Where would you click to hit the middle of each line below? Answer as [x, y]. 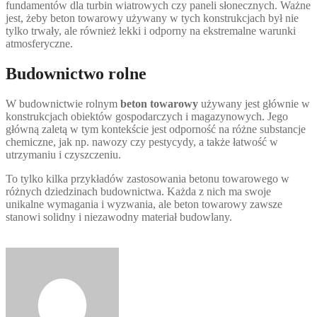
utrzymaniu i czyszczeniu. [63, 155]
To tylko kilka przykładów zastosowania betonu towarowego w [148, 179]
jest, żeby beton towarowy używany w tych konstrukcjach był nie [152, 18]
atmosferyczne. [39, 44]
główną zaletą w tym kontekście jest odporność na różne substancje [156, 129]
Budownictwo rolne [76, 74]
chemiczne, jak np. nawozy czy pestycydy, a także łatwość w [142, 142]
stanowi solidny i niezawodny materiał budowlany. [119, 217]
